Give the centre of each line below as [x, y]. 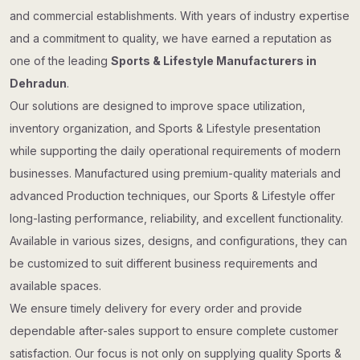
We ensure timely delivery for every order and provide [156, 308]
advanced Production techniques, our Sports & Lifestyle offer [172, 196]
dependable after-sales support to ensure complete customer [174, 331]
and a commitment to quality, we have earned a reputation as [171, 38]
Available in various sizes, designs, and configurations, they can [178, 241]
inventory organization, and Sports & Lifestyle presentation [165, 128]
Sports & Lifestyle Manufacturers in [215, 61]
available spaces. [55, 286]
